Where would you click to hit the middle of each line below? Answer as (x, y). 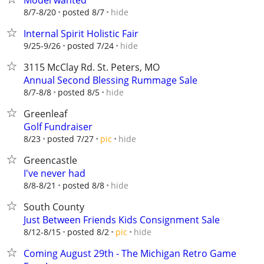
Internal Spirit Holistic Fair (81, 34)
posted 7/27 (70, 139)
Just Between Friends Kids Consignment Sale (122, 220)
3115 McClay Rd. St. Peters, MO (92, 67)
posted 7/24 (90, 46)
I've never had (55, 173)
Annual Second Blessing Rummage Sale (110, 80)
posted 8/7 (83, 12)
